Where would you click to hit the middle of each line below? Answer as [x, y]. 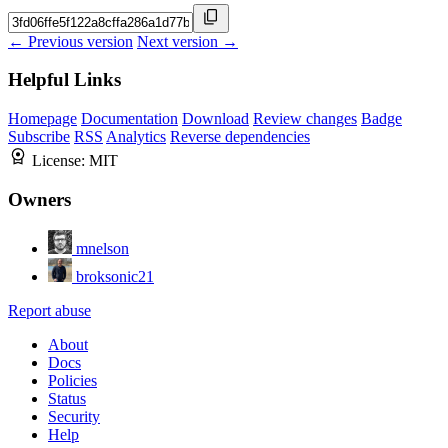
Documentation [129, 119]
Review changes [305, 119]
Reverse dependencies [240, 137]
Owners [39, 199]
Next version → [187, 41]
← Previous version [70, 41]
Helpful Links [64, 80]
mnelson [102, 248]
